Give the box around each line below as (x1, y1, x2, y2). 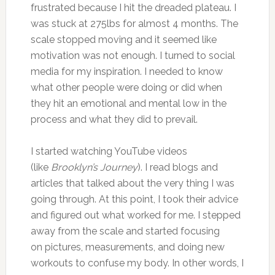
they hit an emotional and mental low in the (30, 97, 227, 109)
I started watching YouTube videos (30, 145, 187, 157)
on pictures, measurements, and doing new (30, 241, 225, 253)
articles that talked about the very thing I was (30, 177, 234, 189)
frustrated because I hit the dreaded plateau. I (30, 1, 236, 14)
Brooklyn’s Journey (50, 161, 137, 173)
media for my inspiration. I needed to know (30, 65, 223, 77)
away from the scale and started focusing (30, 225, 220, 237)
